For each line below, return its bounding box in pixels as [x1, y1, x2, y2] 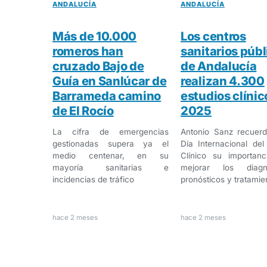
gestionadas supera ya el [52, 138, 169, 148]
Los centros [181, 29, 246, 44]
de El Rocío [52, 103, 114, 118]
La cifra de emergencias [52, 126, 169, 136]
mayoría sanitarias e [52, 162, 169, 172]
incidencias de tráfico [52, 174, 134, 184]
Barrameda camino [52, 88, 162, 103]
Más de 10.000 [52, 29, 137, 44]
